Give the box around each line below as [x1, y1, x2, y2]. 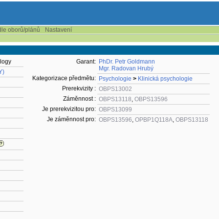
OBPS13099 [99, 106, 132, 113]
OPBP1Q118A [135, 116, 173, 123]
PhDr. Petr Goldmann [99, 58, 155, 65]
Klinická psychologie [138, 75, 193, 82]
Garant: [76, 58, 96, 65]
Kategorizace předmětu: [32, 75, 96, 82]
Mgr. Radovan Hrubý [99, 65, 153, 72]
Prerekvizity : [62, 85, 96, 92]
